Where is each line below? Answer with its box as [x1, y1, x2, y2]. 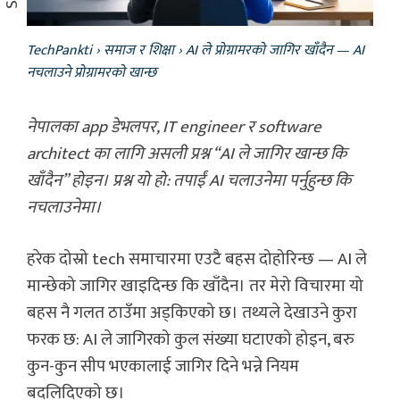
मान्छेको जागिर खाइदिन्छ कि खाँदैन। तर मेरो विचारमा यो [27, 272, 363, 301]
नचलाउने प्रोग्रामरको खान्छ [27, 60, 156, 85]
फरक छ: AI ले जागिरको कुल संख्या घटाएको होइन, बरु [27, 326, 354, 354]
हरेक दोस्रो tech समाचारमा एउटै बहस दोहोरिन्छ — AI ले [27, 246, 367, 274]
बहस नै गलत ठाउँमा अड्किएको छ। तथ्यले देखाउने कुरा [27, 299, 357, 328]
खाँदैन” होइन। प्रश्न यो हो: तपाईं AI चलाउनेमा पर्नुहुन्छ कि [27, 166, 351, 195]
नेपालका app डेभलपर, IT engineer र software [27, 112, 321, 141]
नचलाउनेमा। [27, 193, 102, 221]
